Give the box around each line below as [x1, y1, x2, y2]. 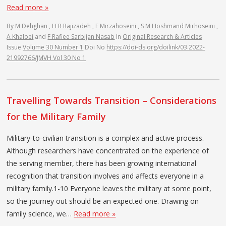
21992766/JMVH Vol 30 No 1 [7, 53, 86, 62]
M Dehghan [15, 21, 48, 30]
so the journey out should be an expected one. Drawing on [7, 196, 199, 206]
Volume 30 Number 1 [23, 42, 84, 51]
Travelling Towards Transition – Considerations [7, 94, 217, 106]
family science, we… [7, 208, 74, 218]
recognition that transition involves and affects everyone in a [7, 171, 204, 181]
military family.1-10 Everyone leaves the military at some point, [7, 183, 212, 193]
